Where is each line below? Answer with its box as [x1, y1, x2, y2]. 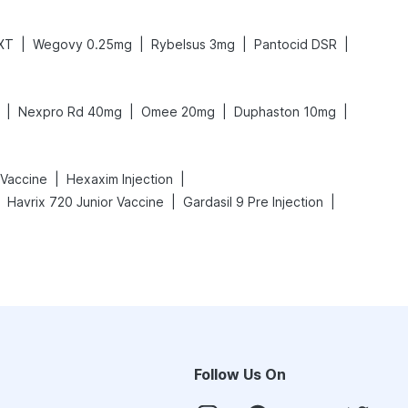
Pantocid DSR [254, 36, 337, 52]
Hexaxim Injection [66, 171, 173, 187]
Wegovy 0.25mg [33, 36, 132, 52]
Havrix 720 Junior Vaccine [7, 194, 164, 209]
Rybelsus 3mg [151, 36, 235, 52]
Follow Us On [194, 365, 286, 383]
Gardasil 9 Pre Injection [183, 194, 323, 209]
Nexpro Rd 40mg [18, 104, 122, 119]
